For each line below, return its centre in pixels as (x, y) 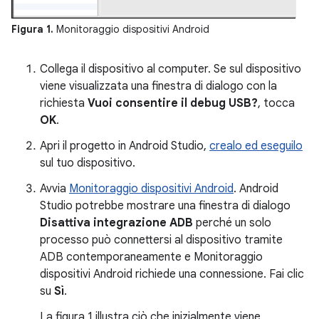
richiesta (64, 104)
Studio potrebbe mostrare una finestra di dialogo (165, 206)
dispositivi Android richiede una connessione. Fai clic (172, 274)
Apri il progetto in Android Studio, (125, 146)
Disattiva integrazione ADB (116, 223)
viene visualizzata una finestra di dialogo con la (158, 87)
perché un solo (232, 223)
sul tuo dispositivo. (88, 163)
